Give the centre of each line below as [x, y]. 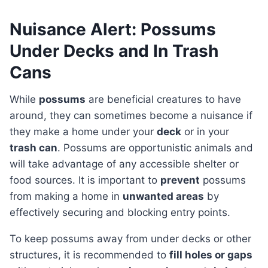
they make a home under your [83, 132]
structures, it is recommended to [89, 255]
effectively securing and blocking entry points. [120, 213]
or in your [205, 132]
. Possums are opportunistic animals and [155, 148]
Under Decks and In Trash [114, 51]
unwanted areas [163, 197]
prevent [180, 180]
